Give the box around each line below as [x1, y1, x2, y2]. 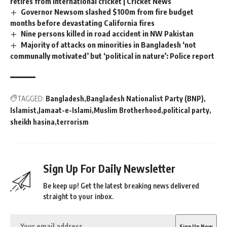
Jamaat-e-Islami [39, 105, 92, 115]
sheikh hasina [10, 117, 55, 126]
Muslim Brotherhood [94, 105, 161, 115]
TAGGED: [17, 94, 44, 103]
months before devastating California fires [10, 18, 155, 27]
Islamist [10, 105, 36, 115]
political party [163, 105, 209, 115]
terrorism [57, 117, 89, 126]
